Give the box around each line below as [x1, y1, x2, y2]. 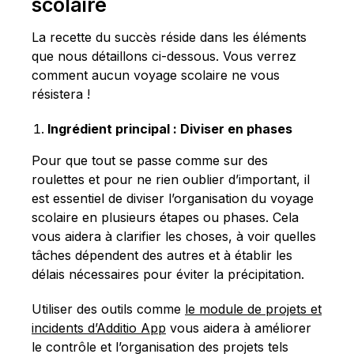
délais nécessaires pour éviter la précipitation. [32, 265, 304, 282]
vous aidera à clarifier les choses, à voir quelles [32, 228, 316, 244]
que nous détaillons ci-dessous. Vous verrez [32, 47, 296, 64]
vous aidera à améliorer [166, 319, 311, 336]
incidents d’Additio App [32, 319, 166, 336]
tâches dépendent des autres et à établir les [32, 247, 292, 263]
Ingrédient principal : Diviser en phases [47, 120, 292, 137]
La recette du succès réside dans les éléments [32, 28, 307, 45]
